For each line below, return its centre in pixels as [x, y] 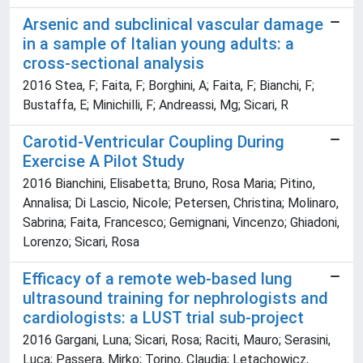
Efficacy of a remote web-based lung [158, 279]
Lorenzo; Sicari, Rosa [81, 242]
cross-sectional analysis [113, 64]
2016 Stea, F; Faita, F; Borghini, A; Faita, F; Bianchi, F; [169, 86]
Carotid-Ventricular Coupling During [154, 142]
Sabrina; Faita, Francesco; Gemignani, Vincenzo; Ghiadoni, [181, 223]
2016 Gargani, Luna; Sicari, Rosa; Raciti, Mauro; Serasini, [177, 340]
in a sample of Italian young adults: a [158, 44]
